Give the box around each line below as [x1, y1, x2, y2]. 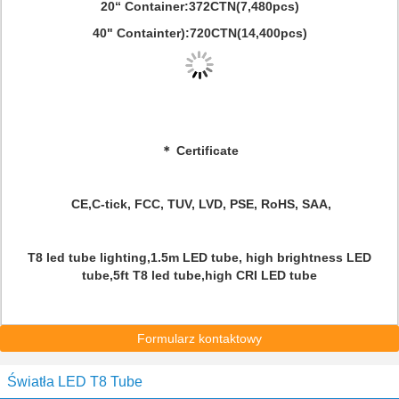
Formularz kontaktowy [137, 331, 262, 346]
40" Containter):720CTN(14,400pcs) [92, 26, 307, 40]
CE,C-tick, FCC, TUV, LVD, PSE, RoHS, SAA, [68, 197, 331, 211]
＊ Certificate [160, 143, 239, 158]
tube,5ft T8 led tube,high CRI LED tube [82, 268, 317, 282]
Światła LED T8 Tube [7, 374, 142, 389]
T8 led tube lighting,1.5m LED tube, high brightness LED [28, 250, 371, 265]
